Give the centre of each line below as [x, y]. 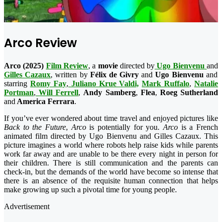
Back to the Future [35, 127]
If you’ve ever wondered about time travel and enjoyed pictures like [111, 118]
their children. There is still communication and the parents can [111, 163]
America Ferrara [45, 101]
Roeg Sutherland [188, 92]
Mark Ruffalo [166, 83]
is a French [198, 127]
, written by [69, 74]
